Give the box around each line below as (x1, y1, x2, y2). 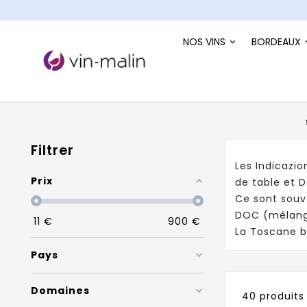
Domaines (31, 283, 90, 297)
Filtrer (31, 140, 74, 160)
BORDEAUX (251, 34, 301, 49)
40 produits (242, 288, 305, 303)
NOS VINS (183, 34, 225, 49)
